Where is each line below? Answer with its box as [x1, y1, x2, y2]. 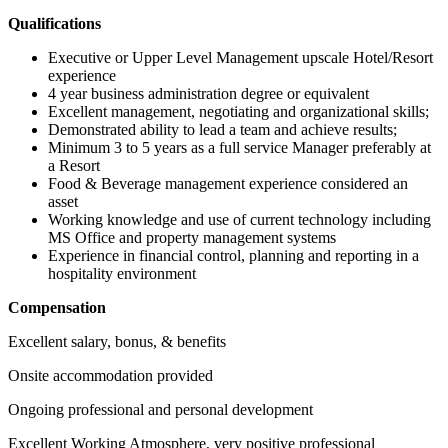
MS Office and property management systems [48, 228, 336, 246]
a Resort [48, 156, 100, 174]
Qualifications [8, 14, 101, 32]
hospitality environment [48, 264, 196, 282]
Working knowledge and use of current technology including [48, 210, 431, 228]
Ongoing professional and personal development [8, 400, 313, 418]
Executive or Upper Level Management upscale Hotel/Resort [48, 48, 433, 66]
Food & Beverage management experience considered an [48, 174, 408, 192]
